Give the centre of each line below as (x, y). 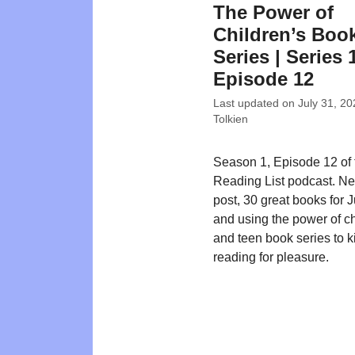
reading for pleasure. (271, 257)
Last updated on (256, 103)
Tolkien (231, 119)
